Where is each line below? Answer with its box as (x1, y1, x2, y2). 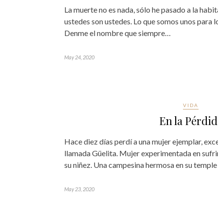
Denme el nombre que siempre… (64, 28, 171, 37)
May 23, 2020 (64, 186, 94, 192)
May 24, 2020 (64, 54, 94, 60)
